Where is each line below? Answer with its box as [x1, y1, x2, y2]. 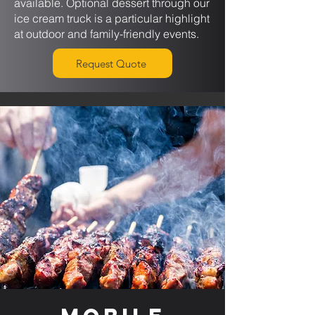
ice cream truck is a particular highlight [14, 11, 210, 25]
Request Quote [76, 56, 146, 70]
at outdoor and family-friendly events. [14, 27, 199, 41]
